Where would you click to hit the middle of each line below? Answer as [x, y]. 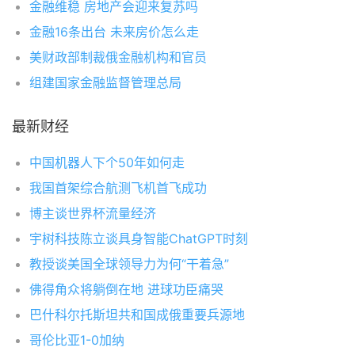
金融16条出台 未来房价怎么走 [114, 32]
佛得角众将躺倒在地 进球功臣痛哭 [126, 289]
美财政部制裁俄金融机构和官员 [118, 57]
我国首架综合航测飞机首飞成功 [118, 188]
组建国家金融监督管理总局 [105, 82]
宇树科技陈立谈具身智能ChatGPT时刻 [139, 239]
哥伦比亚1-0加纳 [77, 340]
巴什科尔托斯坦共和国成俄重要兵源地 [137, 315]
